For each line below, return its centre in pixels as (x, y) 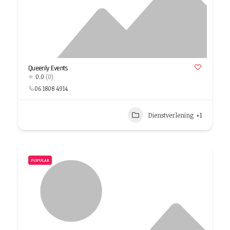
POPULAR (40, 160)
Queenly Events (48, 68)
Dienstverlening (171, 115)
